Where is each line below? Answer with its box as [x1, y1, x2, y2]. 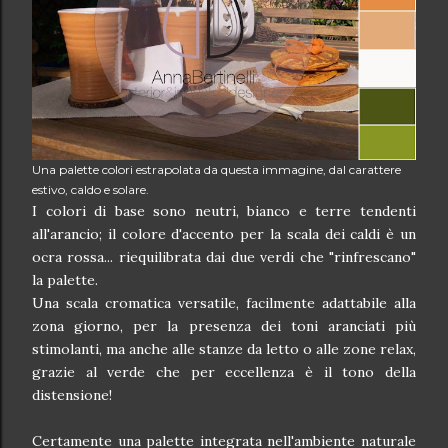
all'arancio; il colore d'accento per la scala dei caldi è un [32, 225, 416, 243]
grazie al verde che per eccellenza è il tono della [32, 363, 416, 381]
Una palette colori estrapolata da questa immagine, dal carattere [32, 162, 401, 177]
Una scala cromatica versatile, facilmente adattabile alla [32, 294, 416, 312]
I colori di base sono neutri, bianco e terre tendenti [32, 202, 416, 220]
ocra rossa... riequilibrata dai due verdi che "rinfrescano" [32, 248, 416, 266]
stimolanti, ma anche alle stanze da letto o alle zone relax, [32, 340, 416, 358]
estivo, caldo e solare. [32, 182, 149, 197]
